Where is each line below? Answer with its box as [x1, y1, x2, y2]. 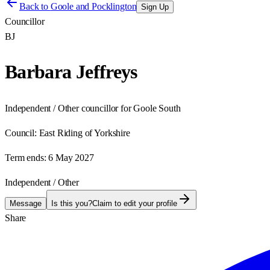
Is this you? [51, 198, 92, 208]
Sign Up [141, 2, 169, 11]
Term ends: [5, 152, 46, 163]
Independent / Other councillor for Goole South [5, 102, 181, 113]
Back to [19, 1, 51, 11]
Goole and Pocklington [50, 1, 137, 11]
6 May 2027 [48, 152, 94, 163]
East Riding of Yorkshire [39, 127, 130, 138]
